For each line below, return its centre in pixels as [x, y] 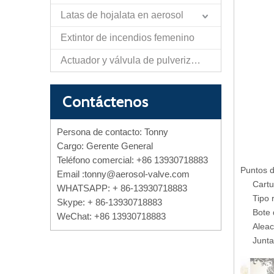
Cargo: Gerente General [105, 146]
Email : [71, 174]
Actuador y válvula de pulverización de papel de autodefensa [196, 60]
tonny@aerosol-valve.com [137, 174]
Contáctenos [106, 102]
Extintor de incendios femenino [128, 38]
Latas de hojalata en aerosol [122, 15]
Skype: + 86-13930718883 [109, 202]
